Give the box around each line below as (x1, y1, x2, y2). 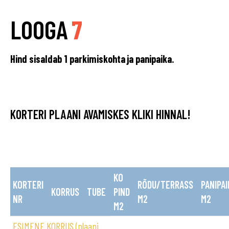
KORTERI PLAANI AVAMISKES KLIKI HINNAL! (10, 107, 191, 122)
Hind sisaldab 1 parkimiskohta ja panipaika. (10, 53, 176, 65)
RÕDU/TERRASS (138, 178, 193, 191)
